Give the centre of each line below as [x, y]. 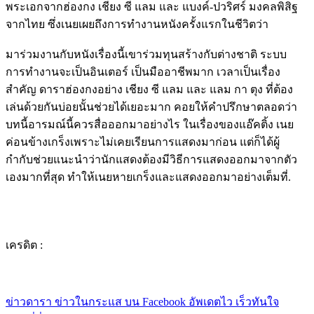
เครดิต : [24, 245]
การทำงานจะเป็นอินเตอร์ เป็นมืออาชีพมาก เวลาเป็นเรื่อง [143, 72]
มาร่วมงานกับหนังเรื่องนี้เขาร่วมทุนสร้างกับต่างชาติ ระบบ [146, 55]
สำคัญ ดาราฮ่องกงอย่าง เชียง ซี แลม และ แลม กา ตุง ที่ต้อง [149, 90]
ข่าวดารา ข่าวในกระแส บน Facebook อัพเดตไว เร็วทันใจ [142, 302]
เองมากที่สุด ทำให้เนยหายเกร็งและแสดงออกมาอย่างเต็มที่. [148, 177]
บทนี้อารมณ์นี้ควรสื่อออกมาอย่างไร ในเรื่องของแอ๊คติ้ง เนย [150, 125]
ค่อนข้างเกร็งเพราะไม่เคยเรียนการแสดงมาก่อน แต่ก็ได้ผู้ [143, 142]
